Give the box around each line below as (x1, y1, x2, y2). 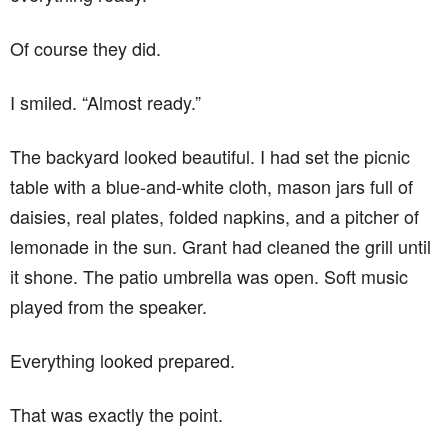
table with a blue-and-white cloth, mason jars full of (10, 172, 413, 199)
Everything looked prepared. (10, 346, 235, 373)
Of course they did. (10, 34, 161, 61)
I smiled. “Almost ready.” (10, 88, 201, 115)
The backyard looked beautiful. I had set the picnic (10, 142, 410, 169)
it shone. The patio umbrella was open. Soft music (10, 262, 408, 289)
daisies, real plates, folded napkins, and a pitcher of (10, 202, 419, 229)
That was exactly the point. (10, 400, 223, 427)
